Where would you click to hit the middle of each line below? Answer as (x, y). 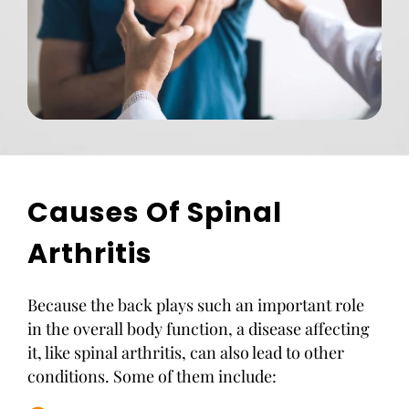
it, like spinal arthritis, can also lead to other (186, 352)
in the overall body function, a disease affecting (199, 329)
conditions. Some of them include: (152, 376)
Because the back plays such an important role (196, 305)
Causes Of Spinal (155, 213)
